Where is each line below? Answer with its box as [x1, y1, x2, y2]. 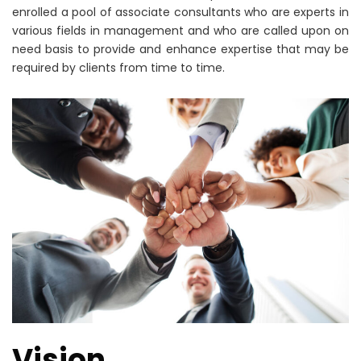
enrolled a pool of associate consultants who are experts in [12, 4, 349, 20]
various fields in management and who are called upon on [12, 23, 349, 39]
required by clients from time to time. [12, 60, 225, 76]
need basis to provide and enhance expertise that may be [12, 41, 349, 57]
